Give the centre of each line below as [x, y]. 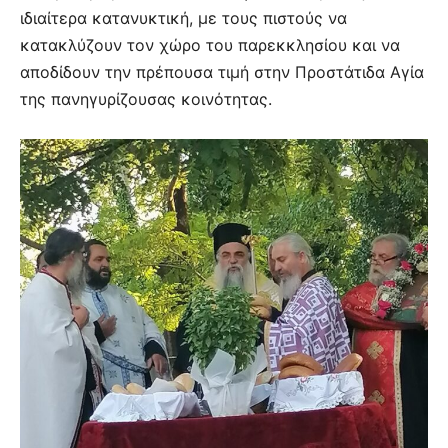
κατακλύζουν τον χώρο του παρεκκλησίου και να [210, 44]
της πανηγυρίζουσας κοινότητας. [146, 98]
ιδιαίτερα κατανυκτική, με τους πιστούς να [183, 17]
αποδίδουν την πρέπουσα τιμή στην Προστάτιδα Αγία [222, 71]
